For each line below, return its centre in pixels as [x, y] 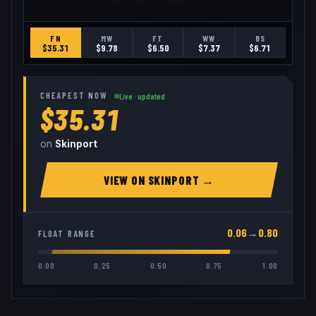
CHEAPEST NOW [74, 96]
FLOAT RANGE [67, 233]
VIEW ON [126, 180]
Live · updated [142, 97]
